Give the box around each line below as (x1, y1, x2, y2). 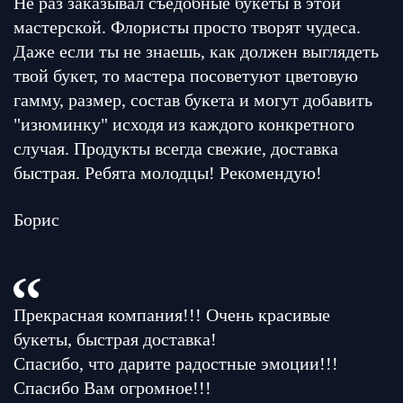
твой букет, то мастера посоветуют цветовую (13, 66, 358, 85)
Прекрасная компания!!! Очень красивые (13, 305, 330, 325)
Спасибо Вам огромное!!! (13, 378, 211, 398)
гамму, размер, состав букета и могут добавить (13, 90, 372, 110)
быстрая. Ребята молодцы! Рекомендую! (13, 163, 322, 183)
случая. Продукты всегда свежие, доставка (13, 139, 338, 158)
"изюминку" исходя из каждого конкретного (13, 114, 354, 134)
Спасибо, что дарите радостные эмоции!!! (13, 354, 338, 373)
